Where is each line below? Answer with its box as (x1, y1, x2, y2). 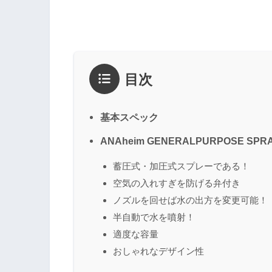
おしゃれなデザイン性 (113, 245, 204, 256)
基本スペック (100, 111, 158, 123)
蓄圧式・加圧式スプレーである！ (113, 160, 250, 171)
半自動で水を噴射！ (113, 211, 195, 222)
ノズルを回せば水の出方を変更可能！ (113, 194, 268, 205)
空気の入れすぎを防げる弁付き (113, 177, 240, 188)
